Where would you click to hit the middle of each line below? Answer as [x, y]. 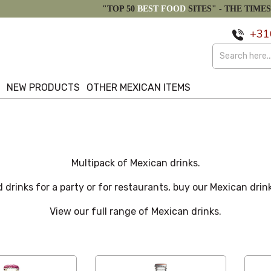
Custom [27, 244]
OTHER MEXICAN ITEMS [139, 87]
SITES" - [204, 9]
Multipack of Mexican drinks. [135, 163]
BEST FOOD [162, 9]
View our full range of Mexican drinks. [135, 211]
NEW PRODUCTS [44, 87]
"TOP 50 [120, 9]
